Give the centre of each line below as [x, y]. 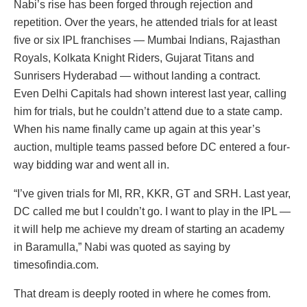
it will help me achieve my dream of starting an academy [149, 230]
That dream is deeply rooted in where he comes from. [142, 294]
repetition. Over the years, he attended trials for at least [145, 23]
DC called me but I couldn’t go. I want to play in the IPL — [152, 212]
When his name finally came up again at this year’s [137, 130]
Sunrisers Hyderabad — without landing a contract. [137, 76]
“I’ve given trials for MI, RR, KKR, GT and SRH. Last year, [152, 194]
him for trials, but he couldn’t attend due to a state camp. [148, 112]
